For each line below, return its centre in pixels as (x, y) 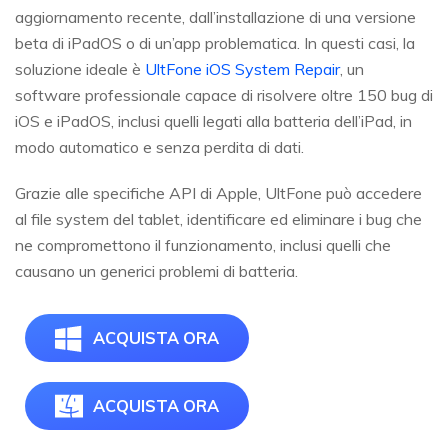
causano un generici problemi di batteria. (156, 271)
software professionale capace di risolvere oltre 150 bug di (224, 95)
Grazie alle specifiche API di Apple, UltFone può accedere (218, 193)
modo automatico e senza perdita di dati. (159, 147)
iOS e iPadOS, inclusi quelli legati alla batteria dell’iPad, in (213, 121)
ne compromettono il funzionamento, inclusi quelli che (203, 245)
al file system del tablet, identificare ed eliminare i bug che (218, 219)
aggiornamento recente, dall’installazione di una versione (215, 17)
